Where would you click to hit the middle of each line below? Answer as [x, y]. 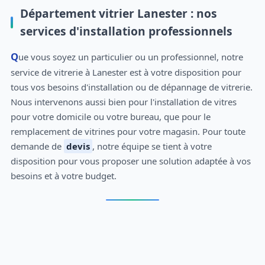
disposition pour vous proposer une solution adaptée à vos [130, 161]
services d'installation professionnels [126, 31]
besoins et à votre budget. [63, 175]
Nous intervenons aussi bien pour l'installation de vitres [123, 101]
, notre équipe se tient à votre [152, 146]
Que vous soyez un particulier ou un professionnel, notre [14, 56]
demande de [37, 146]
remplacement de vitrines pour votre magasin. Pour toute [128, 131]
